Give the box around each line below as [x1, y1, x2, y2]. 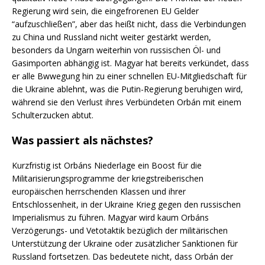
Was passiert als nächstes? [12, 132, 153, 147]
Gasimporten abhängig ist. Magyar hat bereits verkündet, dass [12, 57, 249, 69]
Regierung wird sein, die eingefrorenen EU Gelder [12, 5, 199, 17]
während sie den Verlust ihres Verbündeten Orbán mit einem [12, 96, 241, 108]
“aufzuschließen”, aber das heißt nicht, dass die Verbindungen [12, 18, 246, 30]
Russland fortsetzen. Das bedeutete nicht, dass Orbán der [12, 250, 233, 262]
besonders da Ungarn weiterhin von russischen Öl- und [12, 44, 221, 56]
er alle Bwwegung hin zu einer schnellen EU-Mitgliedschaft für [12, 70, 247, 82]
